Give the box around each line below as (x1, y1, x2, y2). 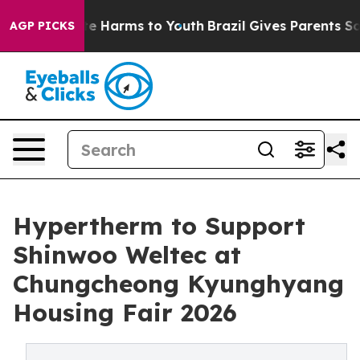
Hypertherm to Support (13, 211, 305, 241)
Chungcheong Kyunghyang (13, 268, 344, 299)
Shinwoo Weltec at (13, 239, 241, 270)
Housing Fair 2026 (13, 297, 237, 328)
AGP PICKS (10, 18, 75, 33)
